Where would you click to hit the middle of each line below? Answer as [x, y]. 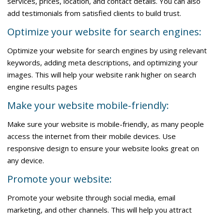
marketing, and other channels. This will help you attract [100, 210]
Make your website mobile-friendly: [88, 105]
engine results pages [42, 87]
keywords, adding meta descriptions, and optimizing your [103, 62]
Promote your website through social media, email [91, 198]
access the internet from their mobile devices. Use [92, 136]
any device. [26, 160]
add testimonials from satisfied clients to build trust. [94, 13]
